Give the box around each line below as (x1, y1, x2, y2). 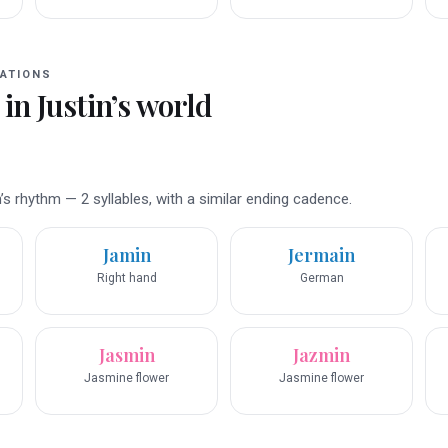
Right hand (96, 271, 157, 286)
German (299, 271, 344, 286)
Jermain (288, 243, 355, 268)
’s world (111, 85, 212, 126)
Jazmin (293, 343, 350, 368)
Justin (36, 85, 111, 126)
